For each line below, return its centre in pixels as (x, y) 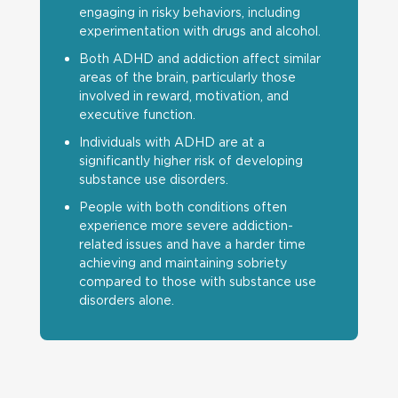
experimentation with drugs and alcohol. (199, 31)
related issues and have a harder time (192, 244)
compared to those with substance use (197, 281)
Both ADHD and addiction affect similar (199, 58)
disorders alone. (126, 300)
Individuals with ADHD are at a (171, 142)
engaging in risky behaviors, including (189, 12)
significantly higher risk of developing (191, 160)
